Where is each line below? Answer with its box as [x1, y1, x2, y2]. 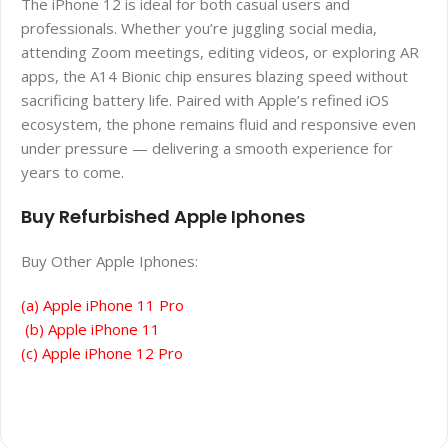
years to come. [21, 162, 124, 183]
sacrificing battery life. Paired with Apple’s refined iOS [21, 90, 389, 111]
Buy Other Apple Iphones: [21, 251, 198, 272]
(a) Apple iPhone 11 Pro [21, 295, 184, 316]
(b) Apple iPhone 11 [21, 319, 160, 340]
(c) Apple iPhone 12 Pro [21, 343, 183, 364]
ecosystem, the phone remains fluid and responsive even [21, 114, 416, 135]
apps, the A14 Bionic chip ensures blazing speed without [21, 66, 408, 87]
